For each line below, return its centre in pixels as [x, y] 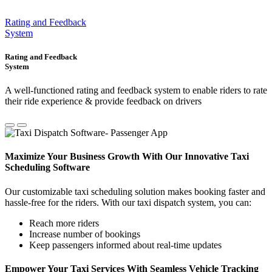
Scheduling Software [47, 168]
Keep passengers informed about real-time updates [125, 245]
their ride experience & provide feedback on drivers [103, 101]
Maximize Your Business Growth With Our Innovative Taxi [127, 157]
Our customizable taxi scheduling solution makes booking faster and [135, 191]
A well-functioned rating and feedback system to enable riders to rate [136, 90]
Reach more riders [64, 223]
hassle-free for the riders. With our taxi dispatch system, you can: [128, 202]
